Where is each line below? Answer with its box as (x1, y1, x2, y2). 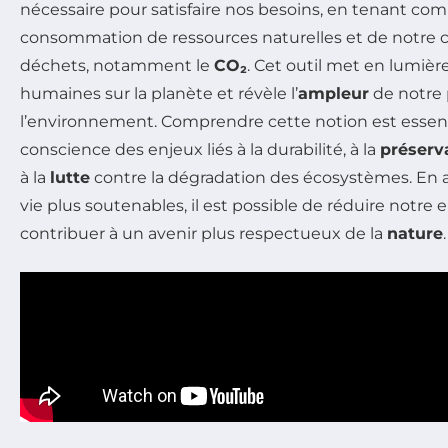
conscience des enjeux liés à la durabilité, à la (20, 140, 380, 159)
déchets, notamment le (20, 56, 214, 75)
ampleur (298, 84, 369, 103)
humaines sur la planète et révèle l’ (20, 84, 298, 103)
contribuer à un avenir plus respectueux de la (20, 224, 387, 243)
